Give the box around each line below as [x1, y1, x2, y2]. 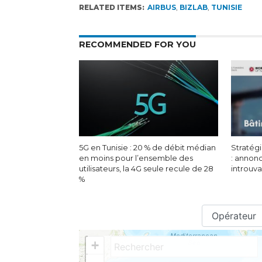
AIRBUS [147, 3, 176, 12]
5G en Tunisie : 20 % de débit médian [78, 143, 216, 152]
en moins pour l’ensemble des [78, 154, 193, 163]
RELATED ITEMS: [78, 3, 144, 12]
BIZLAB [179, 3, 208, 12]
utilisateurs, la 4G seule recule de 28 [78, 164, 213, 173]
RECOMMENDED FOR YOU [78, 39, 196, 50]
